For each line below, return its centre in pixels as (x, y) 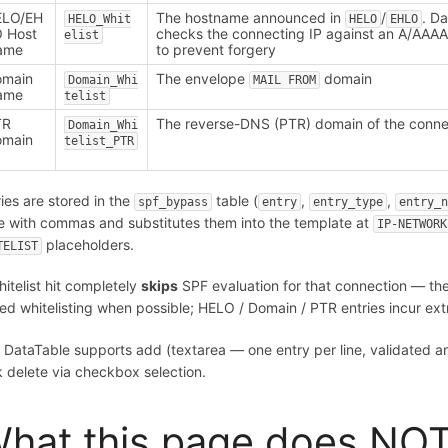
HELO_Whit (100, 18)
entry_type (348, 202)
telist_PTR (99, 140)
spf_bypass (173, 202)
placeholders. (88, 245)
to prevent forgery (216, 49)
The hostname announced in (251, 17)
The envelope (203, 78)
